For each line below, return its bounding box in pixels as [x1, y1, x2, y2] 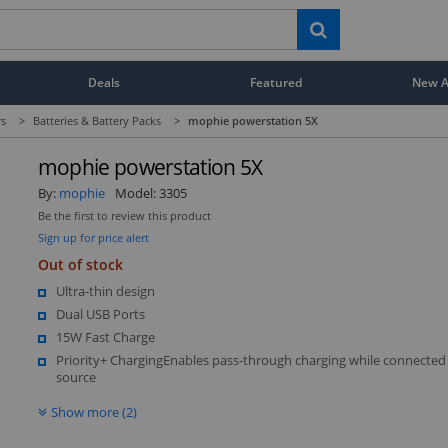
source [55, 367, 96, 386]
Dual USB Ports [55, 304, 145, 323]
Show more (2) [50, 402, 137, 421]
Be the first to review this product [37, 208, 211, 223]
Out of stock [37, 254, 123, 274]
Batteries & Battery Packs [33, 113, 161, 128]
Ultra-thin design [55, 281, 155, 300]
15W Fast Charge [55, 327, 155, 346]
